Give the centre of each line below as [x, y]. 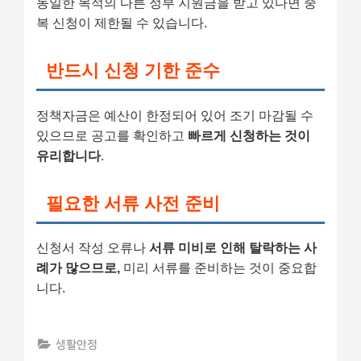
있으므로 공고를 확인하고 [112, 135]
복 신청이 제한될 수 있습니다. [122, 23]
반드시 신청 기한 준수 [133, 71]
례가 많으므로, [78, 268]
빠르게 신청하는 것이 [249, 135]
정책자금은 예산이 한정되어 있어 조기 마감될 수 [175, 115]
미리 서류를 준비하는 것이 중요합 [218, 268]
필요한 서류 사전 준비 [133, 203]
